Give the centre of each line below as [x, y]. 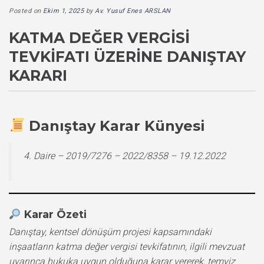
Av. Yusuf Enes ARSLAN [133, 11]
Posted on [26, 11]
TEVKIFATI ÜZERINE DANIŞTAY [127, 56]
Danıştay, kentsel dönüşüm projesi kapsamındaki [110, 232]
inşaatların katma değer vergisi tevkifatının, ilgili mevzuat [127, 246]
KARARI [38, 75]
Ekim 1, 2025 [63, 11]
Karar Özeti [55, 214]
